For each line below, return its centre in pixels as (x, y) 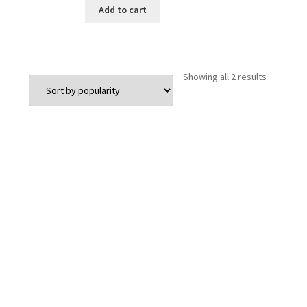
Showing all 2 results (224, 76)
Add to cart (122, 10)
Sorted (280, 76)
